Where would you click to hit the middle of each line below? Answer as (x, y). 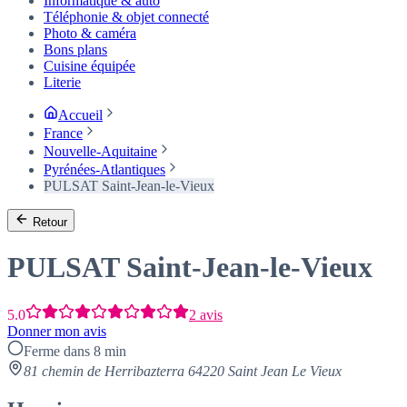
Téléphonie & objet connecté (126, 16)
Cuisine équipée (89, 65)
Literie (62, 82)
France (63, 133)
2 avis (206, 315)
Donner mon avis (57, 332)
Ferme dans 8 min (75, 352)
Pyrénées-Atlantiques (104, 169)
